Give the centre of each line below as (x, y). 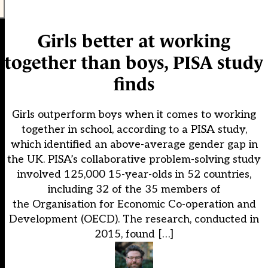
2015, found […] (134, 234)
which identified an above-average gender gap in (134, 145)
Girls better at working (134, 41)
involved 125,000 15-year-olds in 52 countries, (134, 175)
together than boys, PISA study (134, 63)
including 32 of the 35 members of (134, 190)
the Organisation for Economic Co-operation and (134, 205)
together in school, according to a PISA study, (134, 130)
